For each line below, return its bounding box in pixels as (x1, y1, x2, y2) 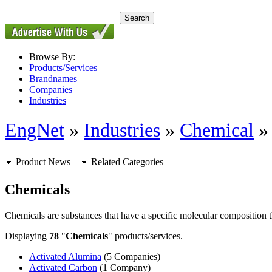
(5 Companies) (101, 251, 160, 262)
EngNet (5, 119, 64, 141)
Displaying (5, 230, 49, 241)
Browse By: (29, 52, 75, 62)
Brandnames (29, 73, 77, 84)
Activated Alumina (29, 251, 101, 262)
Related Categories (89, 156, 163, 167)
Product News (13, 156, 70, 167)
